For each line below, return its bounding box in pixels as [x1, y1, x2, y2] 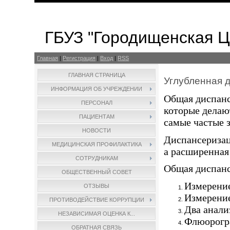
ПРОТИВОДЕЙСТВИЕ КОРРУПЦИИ [49, 197, 144, 203]
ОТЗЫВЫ [84, 183, 110, 189]
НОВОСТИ [82, 127, 111, 133]
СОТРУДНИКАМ [75, 155, 118, 161]
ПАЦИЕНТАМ [79, 113, 114, 120]
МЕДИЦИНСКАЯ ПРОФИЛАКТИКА [51, 141, 142, 147]
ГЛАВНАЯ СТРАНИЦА [68, 72, 125, 78]
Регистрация [63, 55, 96, 61]
